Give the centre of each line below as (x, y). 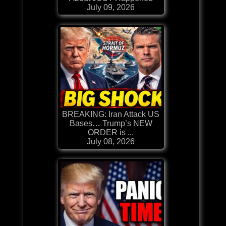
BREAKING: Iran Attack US (111, 114)
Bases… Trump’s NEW (111, 123)
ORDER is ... (111, 132)
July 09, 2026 (111, 7)
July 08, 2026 (111, 141)
